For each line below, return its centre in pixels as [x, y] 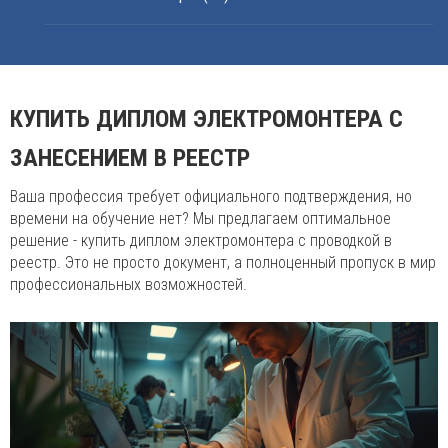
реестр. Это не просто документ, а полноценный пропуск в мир [223, 262]
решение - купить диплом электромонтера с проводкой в [201, 240]
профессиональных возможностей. [128, 284]
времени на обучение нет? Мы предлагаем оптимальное [200, 218]
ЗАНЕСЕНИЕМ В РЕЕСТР [130, 158]
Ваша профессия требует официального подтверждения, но [211, 196]
